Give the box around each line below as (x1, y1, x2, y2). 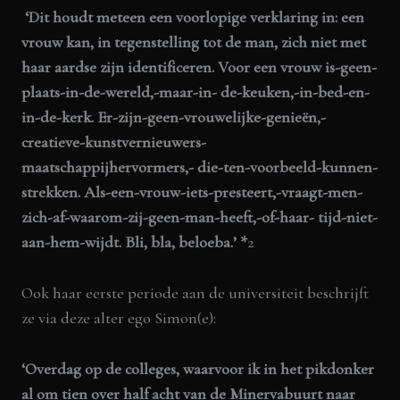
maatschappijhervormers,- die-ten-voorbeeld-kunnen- (21, 156, 379, 177)
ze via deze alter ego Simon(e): (21, 307, 217, 328)
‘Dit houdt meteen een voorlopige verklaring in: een (25, 6, 365, 27)
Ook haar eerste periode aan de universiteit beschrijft (21, 282, 370, 303)
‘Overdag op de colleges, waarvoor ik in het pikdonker (21, 358, 375, 379)
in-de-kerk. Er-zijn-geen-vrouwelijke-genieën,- (21, 106, 327, 127)
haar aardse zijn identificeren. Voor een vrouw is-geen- (21, 56, 378, 77)
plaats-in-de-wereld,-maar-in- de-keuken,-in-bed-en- (21, 81, 371, 102)
